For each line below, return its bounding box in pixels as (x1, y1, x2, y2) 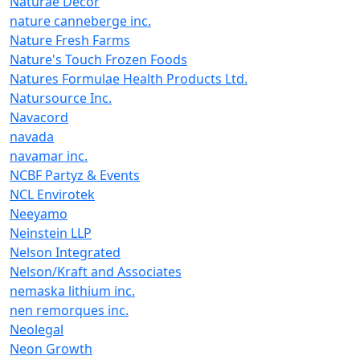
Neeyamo (10, 205, 67, 223)
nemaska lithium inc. (10, 282, 135, 300)
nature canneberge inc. (10, 12, 151, 30)
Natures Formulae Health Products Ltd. (10, 70, 247, 88)
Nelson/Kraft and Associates (10, 263, 182, 280)
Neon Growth (10, 340, 92, 358)
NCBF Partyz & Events (10, 166, 140, 184)
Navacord (10, 108, 68, 126)
